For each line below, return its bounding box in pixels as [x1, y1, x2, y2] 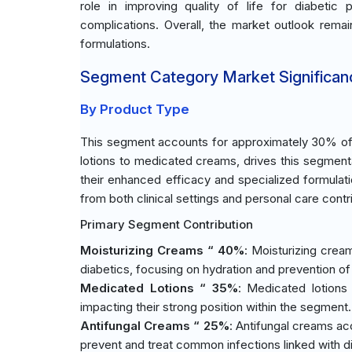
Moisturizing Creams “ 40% [80, 243, 244, 258]
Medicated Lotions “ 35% [80, 280, 238, 295]
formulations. [80, 36, 150, 51]
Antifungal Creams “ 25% [80, 318, 229, 333]
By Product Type [80, 101, 189, 117]
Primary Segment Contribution [80, 217, 253, 232]
